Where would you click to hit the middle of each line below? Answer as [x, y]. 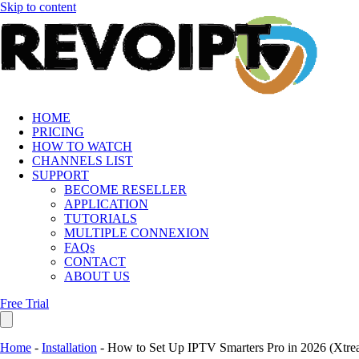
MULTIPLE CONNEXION [137, 233]
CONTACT [95, 262]
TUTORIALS [101, 218]
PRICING [58, 132]
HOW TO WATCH [82, 146]
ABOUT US [97, 276]
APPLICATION [106, 204]
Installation [69, 347]
